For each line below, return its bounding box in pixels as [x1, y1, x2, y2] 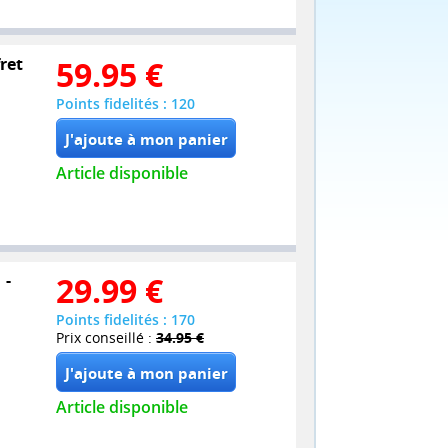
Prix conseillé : [56, 328, 156, 348]
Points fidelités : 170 [56, 310, 195, 330]
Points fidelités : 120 [56, 93, 195, 113]
